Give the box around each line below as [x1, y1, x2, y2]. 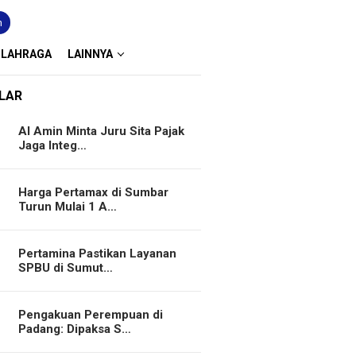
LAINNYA [68, 48, 113, 60]
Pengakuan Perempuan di [18, 308, 164, 322]
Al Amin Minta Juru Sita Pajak [18, 124, 185, 138]
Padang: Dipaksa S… [18, 322, 132, 336]
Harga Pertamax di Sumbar [18, 185, 169, 199]
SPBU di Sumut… [18, 261, 114, 275]
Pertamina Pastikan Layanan [18, 246, 177, 261]
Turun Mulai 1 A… [18, 199, 118, 214]
